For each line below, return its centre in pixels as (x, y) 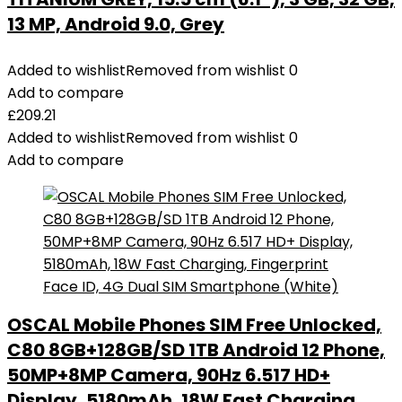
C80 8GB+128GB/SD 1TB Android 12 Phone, (196, 350)
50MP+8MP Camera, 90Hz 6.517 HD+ (169, 375)
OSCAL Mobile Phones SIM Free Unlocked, (194, 325)
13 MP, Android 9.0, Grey (116, 24)
